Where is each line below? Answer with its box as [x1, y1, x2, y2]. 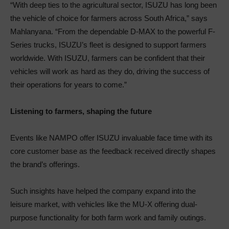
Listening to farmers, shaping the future [10, 106, 152, 116]
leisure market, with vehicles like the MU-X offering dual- [10, 199, 197, 209]
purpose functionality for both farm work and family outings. [10, 213, 206, 222]
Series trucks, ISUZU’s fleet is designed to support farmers [10, 40, 207, 49]
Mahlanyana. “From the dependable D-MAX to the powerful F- [10, 27, 215, 36]
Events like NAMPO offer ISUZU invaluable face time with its [10, 133, 213, 142]
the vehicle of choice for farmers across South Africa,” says [10, 13, 208, 22]
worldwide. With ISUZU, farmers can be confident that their [10, 53, 205, 62]
